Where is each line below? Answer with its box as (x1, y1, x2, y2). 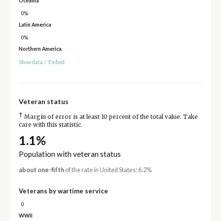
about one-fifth (18, 166, 64, 174)
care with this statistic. (18, 121, 82, 128)
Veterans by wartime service (18, 186, 108, 195)
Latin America (18, 22, 51, 28)
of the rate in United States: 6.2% (64, 166, 151, 174)
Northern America (18, 45, 62, 52)
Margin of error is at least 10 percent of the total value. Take (22, 113, 198, 120)
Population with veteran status (18, 149, 121, 158)
